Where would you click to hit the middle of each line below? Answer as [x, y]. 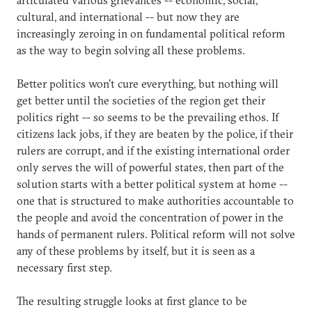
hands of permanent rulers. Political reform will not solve [156, 234]
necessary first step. [64, 267]
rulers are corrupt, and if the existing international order [153, 150]
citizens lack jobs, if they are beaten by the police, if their [155, 133]
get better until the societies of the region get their [141, 100]
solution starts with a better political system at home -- [152, 184]
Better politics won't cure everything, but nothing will [148, 83]
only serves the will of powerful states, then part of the [150, 167]
